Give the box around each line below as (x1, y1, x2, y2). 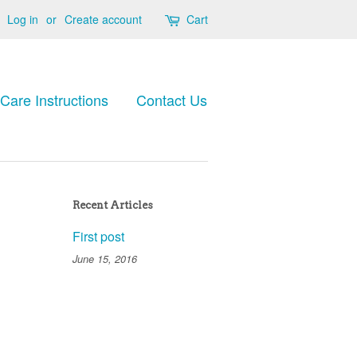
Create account (65, 11, 142, 27)
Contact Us (136, 89, 207, 110)
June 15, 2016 (73, 252, 137, 266)
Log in (7, 11, 38, 27)
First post (73, 227, 124, 245)
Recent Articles (73, 199, 153, 211)
